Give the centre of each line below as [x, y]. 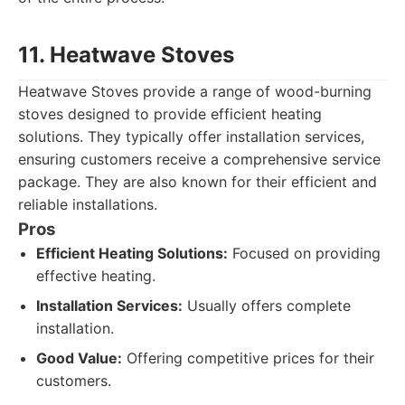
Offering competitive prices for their [248, 358]
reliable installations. [88, 204]
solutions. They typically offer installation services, [191, 137]
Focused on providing [304, 253]
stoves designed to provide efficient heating [170, 114]
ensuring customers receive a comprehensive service [199, 159]
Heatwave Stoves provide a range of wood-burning [195, 91]
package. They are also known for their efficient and [198, 182]
